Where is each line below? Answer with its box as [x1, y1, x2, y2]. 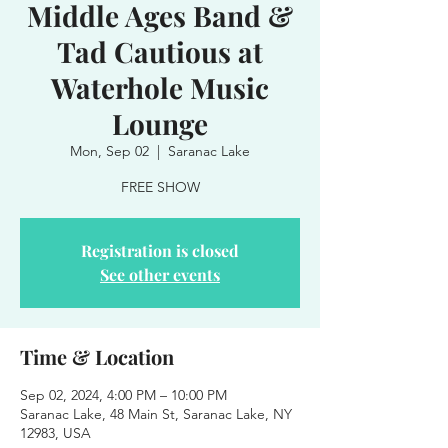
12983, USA [20, 424, 91, 442]
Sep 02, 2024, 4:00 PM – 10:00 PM [20, 386, 227, 404]
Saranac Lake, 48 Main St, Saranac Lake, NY [20, 405, 292, 423]
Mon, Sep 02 [70, 142, 149, 160]
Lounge [112, 105, 208, 142]
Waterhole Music [51, 69, 269, 106]
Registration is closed [81, 240, 239, 261]
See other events [100, 264, 220, 285]
